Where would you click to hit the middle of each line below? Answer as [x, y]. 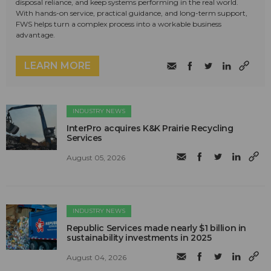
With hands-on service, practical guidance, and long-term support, [132, 13]
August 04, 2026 [97, 257]
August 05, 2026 [96, 157]
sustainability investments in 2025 [139, 238]
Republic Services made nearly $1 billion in [157, 228]
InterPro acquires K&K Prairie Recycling [150, 129]
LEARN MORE [57, 66]
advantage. [35, 35]
